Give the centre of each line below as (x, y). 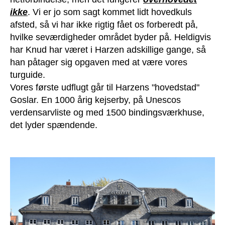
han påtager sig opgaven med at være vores (99, 63)
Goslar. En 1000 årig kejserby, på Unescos (95, 100)
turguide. (28, 75)
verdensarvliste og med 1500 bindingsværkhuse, (107, 113)
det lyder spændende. (54, 125)
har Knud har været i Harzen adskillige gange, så (108, 50)
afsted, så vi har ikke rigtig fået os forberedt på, (104, 25)
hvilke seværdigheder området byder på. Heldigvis (110, 37)
